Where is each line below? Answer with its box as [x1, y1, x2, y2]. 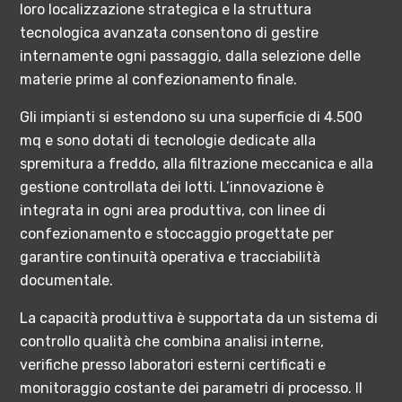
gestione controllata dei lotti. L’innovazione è [20, 179, 325, 197]
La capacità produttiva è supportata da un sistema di [20, 310, 379, 328]
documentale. [20, 272, 114, 290]
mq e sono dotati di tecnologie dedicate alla [20, 132, 317, 150]
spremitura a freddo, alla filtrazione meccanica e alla [20, 155, 374, 173]
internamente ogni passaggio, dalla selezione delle [20, 48, 362, 66]
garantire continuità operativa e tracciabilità [20, 249, 321, 267]
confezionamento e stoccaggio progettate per [20, 225, 335, 243]
